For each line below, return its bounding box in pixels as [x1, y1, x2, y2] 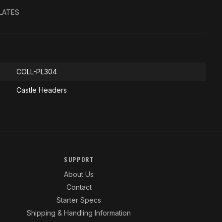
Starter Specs [56, 196, 102, 204]
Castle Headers [16, 86, 67, 94]
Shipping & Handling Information [27, 209, 131, 217]
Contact [66, 183, 92, 191]
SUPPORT [63, 155, 94, 164]
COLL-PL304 [16, 67, 57, 76]
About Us [64, 170, 94, 178]
